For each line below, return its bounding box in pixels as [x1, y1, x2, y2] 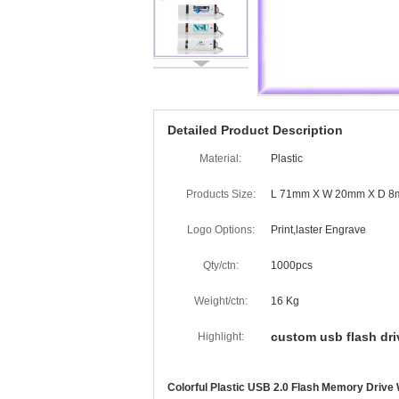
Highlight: [197, 330, 244, 343]
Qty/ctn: [202, 259, 239, 272]
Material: [199, 152, 241, 165]
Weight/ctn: [193, 295, 248, 307]
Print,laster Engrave [271, 224, 366, 236]
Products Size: [185, 188, 256, 200]
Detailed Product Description [167, 123, 343, 137]
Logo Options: [186, 224, 255, 236]
